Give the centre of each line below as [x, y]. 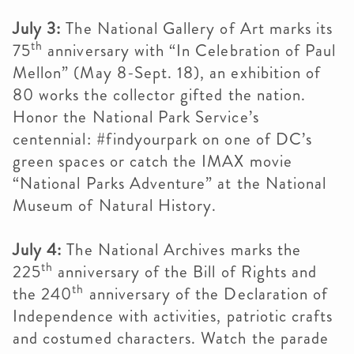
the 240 [43, 294]
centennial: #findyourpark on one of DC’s [162, 139]
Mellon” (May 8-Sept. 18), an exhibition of [167, 73]
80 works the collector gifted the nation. [160, 95]
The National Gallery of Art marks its [197, 28]
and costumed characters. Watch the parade [171, 338]
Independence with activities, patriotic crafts [173, 316]
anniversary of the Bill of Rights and [185, 272]
